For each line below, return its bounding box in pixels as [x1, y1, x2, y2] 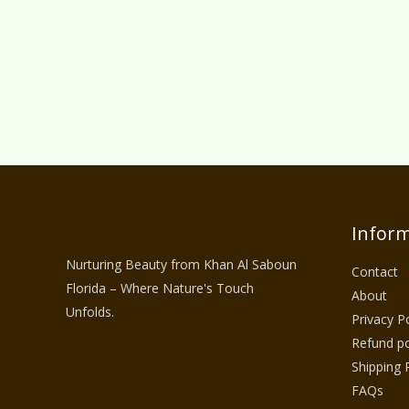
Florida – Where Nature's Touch [66, 279, 254, 298]
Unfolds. [66, 303, 114, 321]
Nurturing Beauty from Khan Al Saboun [66, 256, 297, 274]
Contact [351, 263, 398, 281]
